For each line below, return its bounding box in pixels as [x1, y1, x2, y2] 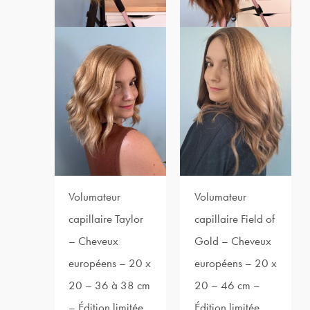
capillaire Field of [194, 210, 275, 226]
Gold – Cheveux [194, 232, 271, 248]
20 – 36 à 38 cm [69, 277, 151, 293]
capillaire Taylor [69, 210, 144, 226]
